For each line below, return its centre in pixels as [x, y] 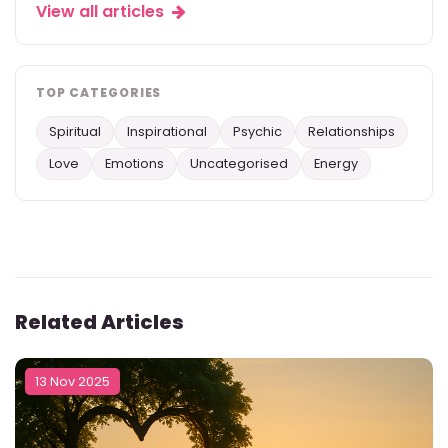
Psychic [257, 132]
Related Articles [99, 322]
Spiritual [75, 132]
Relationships [351, 132]
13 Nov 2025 [72, 382]
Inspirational [167, 132]
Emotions [134, 164]
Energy [336, 164]
